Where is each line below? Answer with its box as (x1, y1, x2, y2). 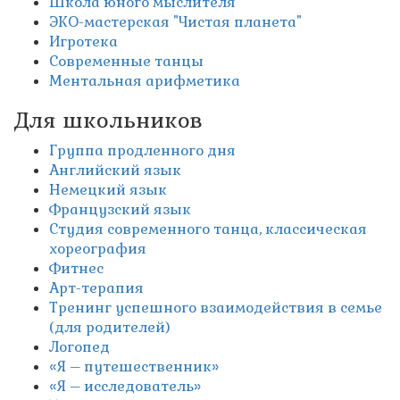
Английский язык (49, 161, 181, 180)
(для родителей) (49, 318, 171, 337)
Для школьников (13, 106, 203, 135)
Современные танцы (49, 52, 204, 71)
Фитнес (49, 259, 104, 279)
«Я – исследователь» (49, 377, 204, 396)
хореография (49, 239, 146, 259)
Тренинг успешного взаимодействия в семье (49, 298, 382, 318)
